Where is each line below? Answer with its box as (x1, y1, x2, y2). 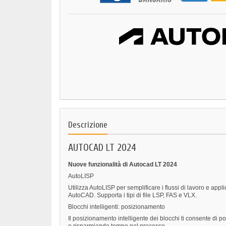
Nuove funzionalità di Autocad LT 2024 (68, 161, 177, 168)
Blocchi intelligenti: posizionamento (68, 203, 165, 211)
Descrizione (68, 120, 107, 131)
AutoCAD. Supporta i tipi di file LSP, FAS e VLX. (68, 192, 197, 199)
